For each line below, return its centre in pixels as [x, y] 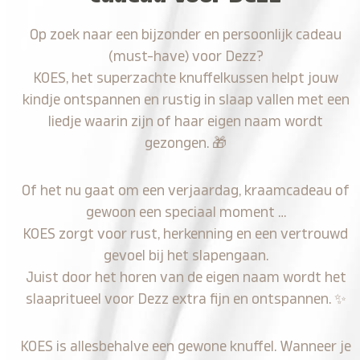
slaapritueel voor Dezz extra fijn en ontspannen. [180, 299]
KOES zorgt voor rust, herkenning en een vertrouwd [186, 234]
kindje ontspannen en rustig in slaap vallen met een [186, 100]
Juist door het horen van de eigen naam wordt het [186, 277]
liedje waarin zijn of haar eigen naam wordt [186, 121]
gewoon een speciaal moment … [186, 212]
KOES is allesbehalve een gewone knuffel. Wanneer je [186, 346]
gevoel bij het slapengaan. [186, 256]
